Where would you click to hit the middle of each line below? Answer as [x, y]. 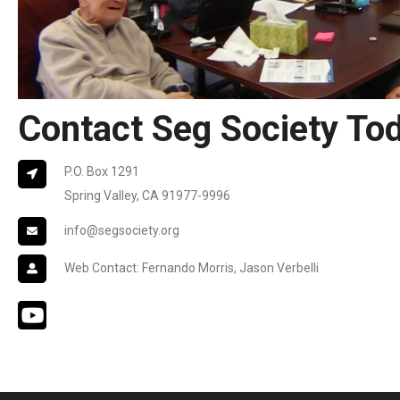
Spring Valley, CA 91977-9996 [147, 195]
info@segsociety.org [122, 230]
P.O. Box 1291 [102, 171]
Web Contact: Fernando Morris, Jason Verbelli [192, 267]
